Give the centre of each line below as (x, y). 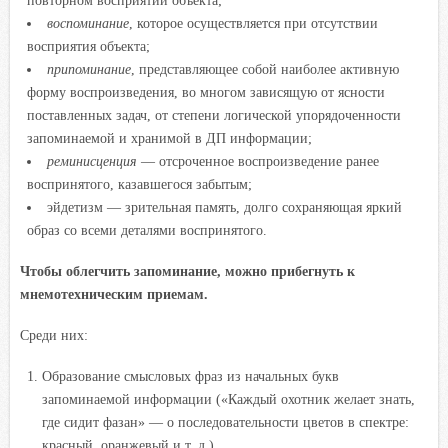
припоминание (88, 68)
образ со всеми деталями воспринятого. (147, 229)
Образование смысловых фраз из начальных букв (190, 375)
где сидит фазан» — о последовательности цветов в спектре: (225, 421)
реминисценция (91, 160)
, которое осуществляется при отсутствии (253, 22)
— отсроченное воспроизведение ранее (257, 160)
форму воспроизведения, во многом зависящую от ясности (206, 91)
